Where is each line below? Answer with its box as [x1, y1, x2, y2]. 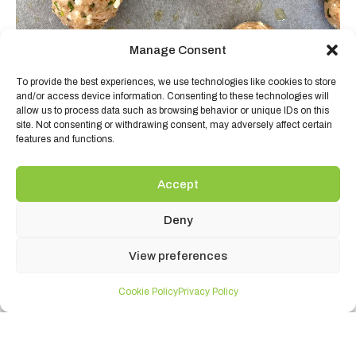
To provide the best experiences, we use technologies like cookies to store [16, 76, 336, 87]
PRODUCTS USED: [99, 197, 257, 215]
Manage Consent [130, 44, 226, 56]
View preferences [129, 249, 227, 262]
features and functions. [16, 133, 114, 145]
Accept [157, 177, 199, 191]
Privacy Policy [177, 286, 238, 297]
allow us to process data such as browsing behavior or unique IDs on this [16, 105, 329, 116]
